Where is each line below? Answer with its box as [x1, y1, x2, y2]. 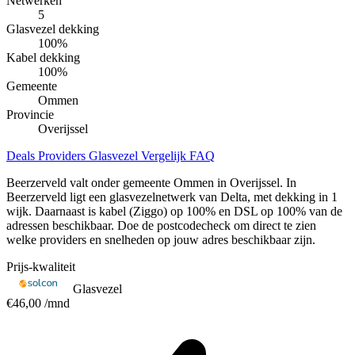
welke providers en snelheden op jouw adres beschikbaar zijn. [6, 232, 315, 246]
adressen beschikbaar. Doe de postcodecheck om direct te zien [6, 218, 316, 232]
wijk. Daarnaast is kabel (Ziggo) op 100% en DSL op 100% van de [6, 204, 342, 218]
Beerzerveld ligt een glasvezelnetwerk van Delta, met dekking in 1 [6, 189, 338, 204]
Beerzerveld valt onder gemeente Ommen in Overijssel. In [6, 175, 296, 189]
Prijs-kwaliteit [6, 259, 75, 273]
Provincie [6, 107, 54, 121]
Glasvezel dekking [6, 21, 99, 36]
